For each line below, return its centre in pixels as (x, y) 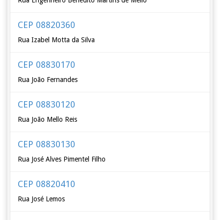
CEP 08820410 (47, 184)
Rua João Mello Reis (48, 119)
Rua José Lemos (41, 199)
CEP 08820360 (47, 25)
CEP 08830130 (47, 144)
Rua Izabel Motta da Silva (56, 40)
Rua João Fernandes (48, 80)
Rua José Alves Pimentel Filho (62, 159)
